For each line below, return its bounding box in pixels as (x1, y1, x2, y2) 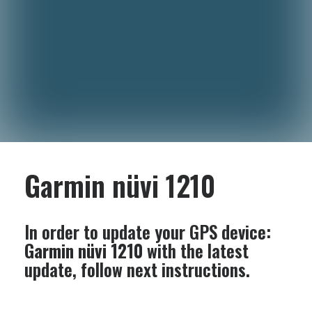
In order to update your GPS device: (24, 219, 271, 244)
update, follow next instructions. (24, 256, 250, 282)
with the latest (143, 237, 249, 263)
